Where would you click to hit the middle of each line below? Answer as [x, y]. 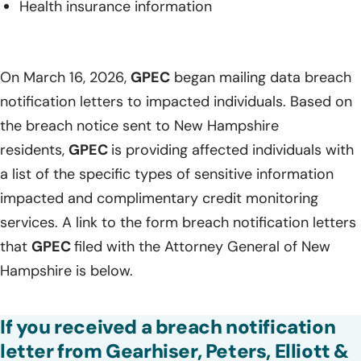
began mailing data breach [261, 78]
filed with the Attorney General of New [202, 247]
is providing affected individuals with [232, 150]
